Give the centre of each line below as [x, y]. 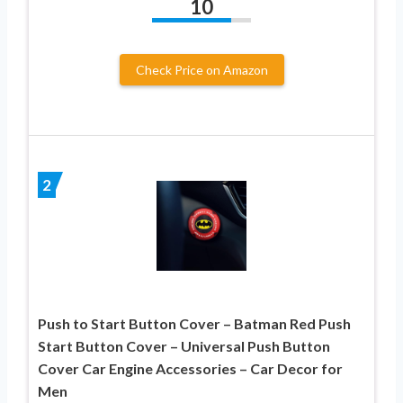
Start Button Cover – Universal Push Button [184, 345]
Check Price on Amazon [201, 69]
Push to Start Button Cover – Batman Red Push [194, 323]
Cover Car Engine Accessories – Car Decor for [190, 368]
